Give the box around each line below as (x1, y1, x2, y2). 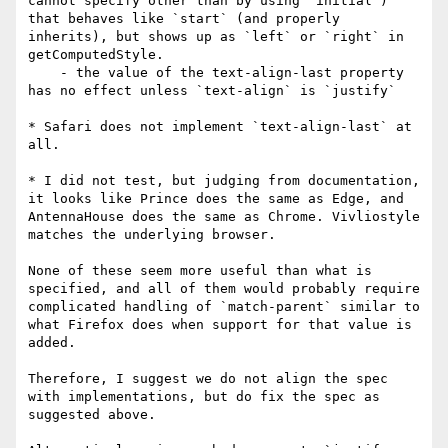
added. (28, 335, 76, 351)
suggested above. (28, 407, 156, 423)
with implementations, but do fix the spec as (28, 389, 380, 405)
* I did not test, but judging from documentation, (28, 173, 420, 189)
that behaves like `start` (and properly (28, 11, 340, 27)
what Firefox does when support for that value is (28, 317, 412, 333)
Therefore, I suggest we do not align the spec (28, 371, 388, 387)
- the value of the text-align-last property (28, 65, 60, 81)
